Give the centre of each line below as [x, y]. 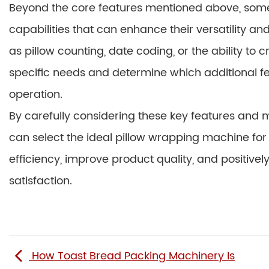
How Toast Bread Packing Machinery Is [132, 256]
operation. [36, 95]
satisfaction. [41, 181]
